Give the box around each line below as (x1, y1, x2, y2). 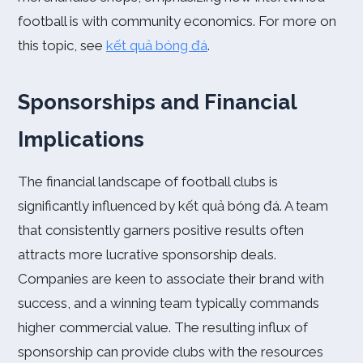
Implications (18, 127, 144, 152)
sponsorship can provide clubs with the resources (18, 344, 323, 360)
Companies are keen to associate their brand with (18, 271, 324, 287)
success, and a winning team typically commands (18, 295, 319, 311)
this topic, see (18, 37, 106, 53)
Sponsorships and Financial (18, 90, 297, 114)
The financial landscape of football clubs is (18, 173, 278, 190)
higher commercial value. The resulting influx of (18, 319, 308, 335)
